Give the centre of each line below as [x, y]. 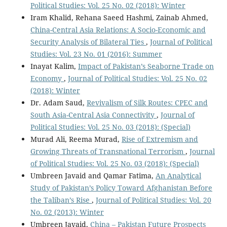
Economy [47, 78]
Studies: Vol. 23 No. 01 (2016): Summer [96, 54]
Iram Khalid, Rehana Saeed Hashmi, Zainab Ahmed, [119, 17]
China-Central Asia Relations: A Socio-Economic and [118, 29]
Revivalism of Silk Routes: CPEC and [147, 102]
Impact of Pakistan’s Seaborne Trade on [146, 66]
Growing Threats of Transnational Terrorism [108, 151]
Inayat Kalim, [54, 66]
